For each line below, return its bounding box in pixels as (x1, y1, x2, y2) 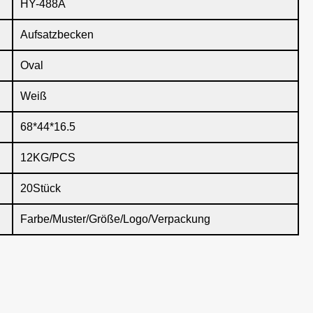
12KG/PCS (20, 152, 75, 163)
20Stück (20, 182, 61, 194)
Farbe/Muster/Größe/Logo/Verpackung (20, 213, 210, 225)
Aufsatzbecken (20, 29, 94, 41)
